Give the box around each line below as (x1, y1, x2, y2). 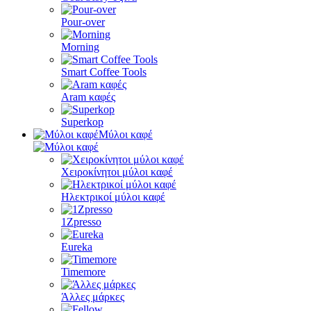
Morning (61, 41, 99, 53)
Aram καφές (61, 91, 115, 103)
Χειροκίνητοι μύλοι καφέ (61, 166, 173, 178)
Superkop (61, 116, 103, 128)
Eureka (61, 241, 92, 253)
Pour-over (61, 16, 105, 28)
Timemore (61, 266, 106, 278)
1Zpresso (61, 216, 101, 228)
